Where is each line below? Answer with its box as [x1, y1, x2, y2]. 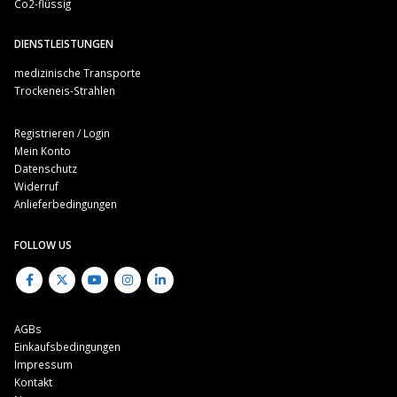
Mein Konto [14, 144, 71, 159]
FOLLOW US [14, 237, 72, 253]
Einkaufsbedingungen [14, 339, 121, 354]
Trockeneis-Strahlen [14, 83, 115, 98]
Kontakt [14, 374, 52, 389]
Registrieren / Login [14, 126, 110, 141]
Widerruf [14, 179, 58, 194]
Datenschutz [14, 161, 77, 176]
